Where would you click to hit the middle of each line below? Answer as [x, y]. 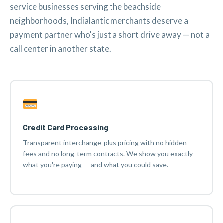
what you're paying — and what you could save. [95, 165]
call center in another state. [60, 48]
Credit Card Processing [65, 127]
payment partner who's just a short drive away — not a [110, 34]
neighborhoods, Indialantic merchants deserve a [99, 20]
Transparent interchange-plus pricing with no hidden [105, 143]
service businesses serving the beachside [85, 6]
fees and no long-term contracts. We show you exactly [108, 154]
